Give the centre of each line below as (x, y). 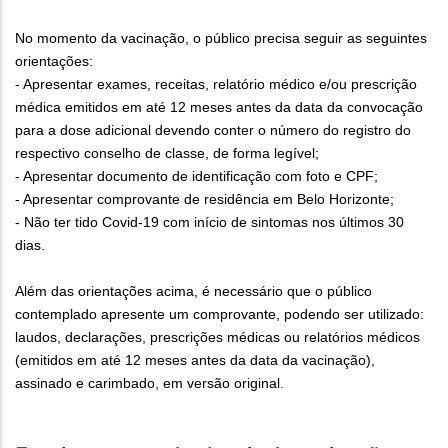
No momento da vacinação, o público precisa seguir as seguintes (221, 38)
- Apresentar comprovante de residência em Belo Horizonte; (204, 199)
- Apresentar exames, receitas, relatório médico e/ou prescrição (216, 84)
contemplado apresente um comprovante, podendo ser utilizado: (219, 314)
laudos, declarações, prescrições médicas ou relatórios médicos (217, 337)
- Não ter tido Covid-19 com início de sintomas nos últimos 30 (209, 222)
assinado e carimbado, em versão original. (149, 383)
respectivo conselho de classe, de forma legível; (167, 153)
